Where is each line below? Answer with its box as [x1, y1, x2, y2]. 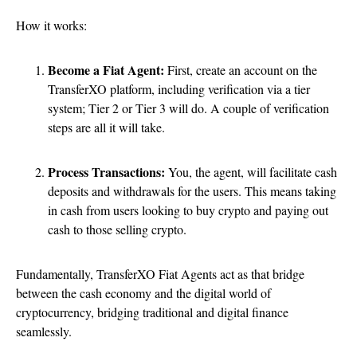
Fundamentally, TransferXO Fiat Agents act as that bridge [16, 265, 304, 283]
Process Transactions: [48, 163, 168, 182]
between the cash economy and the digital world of [16, 284, 271, 302]
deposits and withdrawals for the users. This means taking [48, 182, 336, 200]
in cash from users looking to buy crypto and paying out [48, 202, 328, 219]
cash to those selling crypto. [48, 221, 186, 238]
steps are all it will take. [48, 119, 165, 136]
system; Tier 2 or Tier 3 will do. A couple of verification [48, 100, 329, 117]
